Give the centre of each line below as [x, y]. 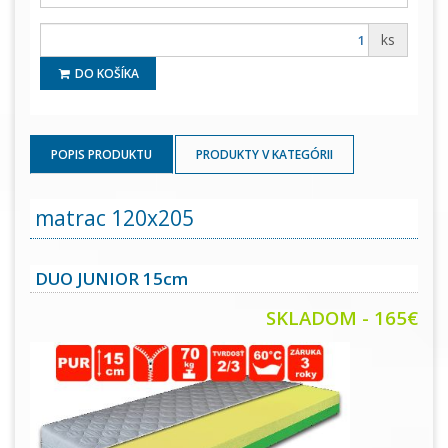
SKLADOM [311, 318]
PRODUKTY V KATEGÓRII [264, 155]
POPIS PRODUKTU [101, 155]
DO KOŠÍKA [106, 74]
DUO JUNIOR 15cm [111, 279]
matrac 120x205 [114, 218]
